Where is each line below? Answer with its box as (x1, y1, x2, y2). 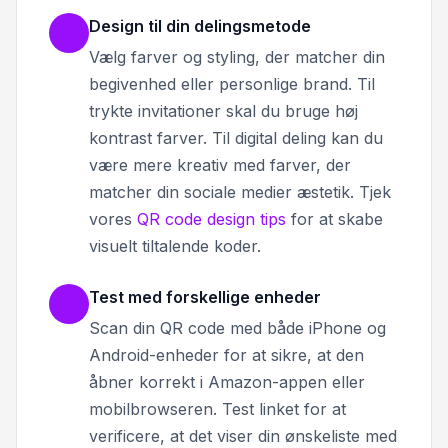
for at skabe (286, 209, 383, 230)
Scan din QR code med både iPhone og (89, 318, 386, 339)
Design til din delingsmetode (89, 16, 311, 37)
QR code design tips (137, 209, 286, 230)
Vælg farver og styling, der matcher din (89, 47, 385, 68)
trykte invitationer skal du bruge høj (89, 101, 358, 122)
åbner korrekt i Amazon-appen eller (89, 372, 365, 393)
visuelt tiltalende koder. (89, 236, 261, 257)
